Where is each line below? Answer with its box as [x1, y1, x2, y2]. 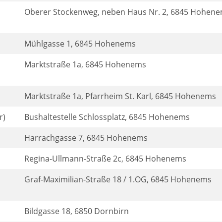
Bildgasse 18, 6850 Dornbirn [24, 206, 129, 217]
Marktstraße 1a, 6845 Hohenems [24, 59, 146, 70]
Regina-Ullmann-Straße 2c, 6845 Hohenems [24, 153, 186, 164]
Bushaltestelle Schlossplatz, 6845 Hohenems [24, 111, 190, 122]
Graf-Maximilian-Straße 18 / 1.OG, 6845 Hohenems [24, 174, 212, 185]
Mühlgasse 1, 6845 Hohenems [24, 38, 136, 49]
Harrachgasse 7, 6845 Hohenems [24, 132, 148, 143]
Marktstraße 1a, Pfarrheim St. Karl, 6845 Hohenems [24, 91, 216, 102]
